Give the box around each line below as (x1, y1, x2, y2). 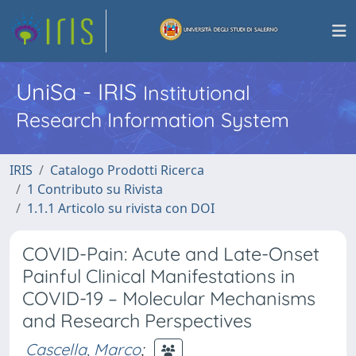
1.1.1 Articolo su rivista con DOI (27, 199, 215, 217)
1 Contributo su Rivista (27, 180, 163, 198)
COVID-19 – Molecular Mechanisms (22, 287, 315, 310)
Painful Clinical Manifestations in (22, 265, 296, 288)
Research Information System (16, 107, 289, 132)
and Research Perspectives (22, 309, 252, 332)
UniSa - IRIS (16, 77, 143, 106)
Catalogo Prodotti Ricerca (50, 161, 204, 179)
